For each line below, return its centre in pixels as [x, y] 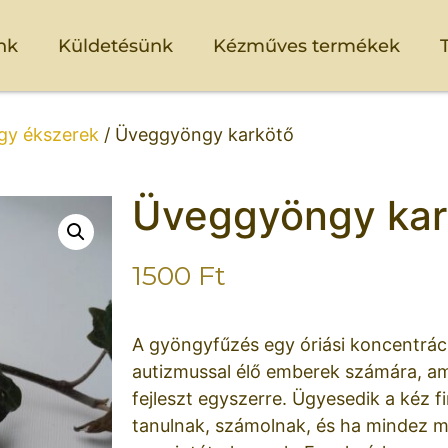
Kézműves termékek [306, 45]
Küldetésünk [115, 45]
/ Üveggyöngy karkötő [196, 135]
